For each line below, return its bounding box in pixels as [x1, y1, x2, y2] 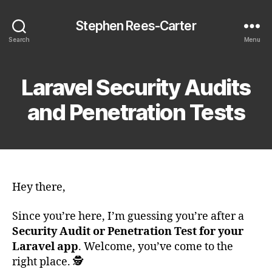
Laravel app [12, 239, 78, 254]
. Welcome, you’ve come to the [78, 239, 233, 254]
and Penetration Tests [27, 99, 245, 126]
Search [8, 35, 30, 43]
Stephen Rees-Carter [76, 18, 196, 33]
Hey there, [12, 180, 66, 194]
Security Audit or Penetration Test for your [12, 224, 243, 239]
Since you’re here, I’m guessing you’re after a [12, 209, 244, 223]
